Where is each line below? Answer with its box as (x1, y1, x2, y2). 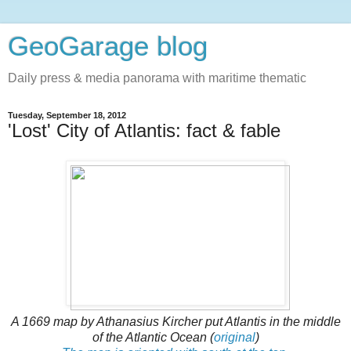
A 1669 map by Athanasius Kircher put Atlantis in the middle (10, 314, 341, 328)
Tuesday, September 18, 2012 (8, 110, 126, 120)
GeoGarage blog (8, 31, 208, 61)
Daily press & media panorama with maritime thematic (8, 71, 306, 85)
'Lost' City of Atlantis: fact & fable (8, 120, 280, 141)
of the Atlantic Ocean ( (92, 330, 214, 344)
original (213, 330, 255, 344)
